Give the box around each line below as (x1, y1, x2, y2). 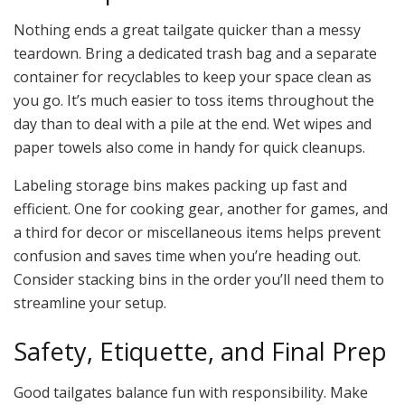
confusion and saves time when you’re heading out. (14, 246, 361, 267)
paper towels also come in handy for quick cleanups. (14, 137, 365, 158)
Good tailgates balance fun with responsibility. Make (14, 381, 368, 402)
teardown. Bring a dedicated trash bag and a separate (14, 43, 377, 64)
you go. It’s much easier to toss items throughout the (14, 90, 374, 111)
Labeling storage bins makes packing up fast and (14, 175, 347, 196)
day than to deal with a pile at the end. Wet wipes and (14, 114, 372, 135)
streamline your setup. (14, 293, 166, 314)
